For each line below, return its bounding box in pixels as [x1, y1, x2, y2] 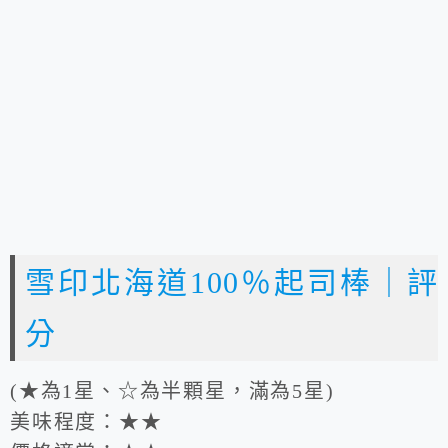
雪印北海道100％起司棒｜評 [25, 266, 438, 300]
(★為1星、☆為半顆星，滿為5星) [10, 380, 335, 403]
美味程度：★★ [10, 411, 163, 434]
